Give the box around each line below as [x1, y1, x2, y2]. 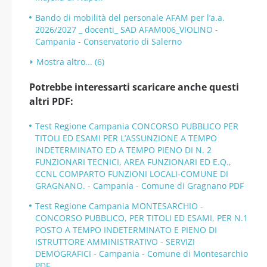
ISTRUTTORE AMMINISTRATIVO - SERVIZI [35, 236, 195, 247]
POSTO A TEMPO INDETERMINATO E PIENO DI [35, 224, 217, 235]
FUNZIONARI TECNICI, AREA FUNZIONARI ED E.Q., [35, 156, 231, 167]
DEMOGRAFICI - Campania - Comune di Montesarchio [35, 248, 248, 259]
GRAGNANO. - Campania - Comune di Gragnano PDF [35, 180, 244, 191]
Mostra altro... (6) [36, 56, 104, 67]
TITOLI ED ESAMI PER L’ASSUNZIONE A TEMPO [35, 132, 217, 144]
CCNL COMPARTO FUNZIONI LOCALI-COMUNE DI [35, 168, 228, 179]
